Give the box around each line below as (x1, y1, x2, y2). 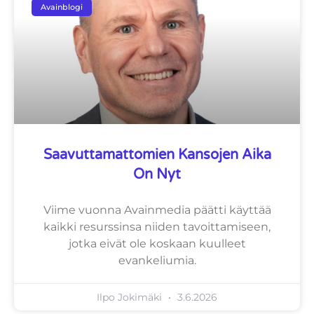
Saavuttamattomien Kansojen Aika (43, 146, 271, 164)
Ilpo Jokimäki (97, 291, 165, 304)
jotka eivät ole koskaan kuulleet (68, 237, 246, 251)
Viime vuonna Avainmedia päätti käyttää (43, 203, 271, 217)
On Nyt (133, 166, 181, 184)
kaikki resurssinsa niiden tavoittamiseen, (43, 220, 271, 234)
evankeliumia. (118, 254, 196, 268)
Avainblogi (41, 2, 83, 13)
